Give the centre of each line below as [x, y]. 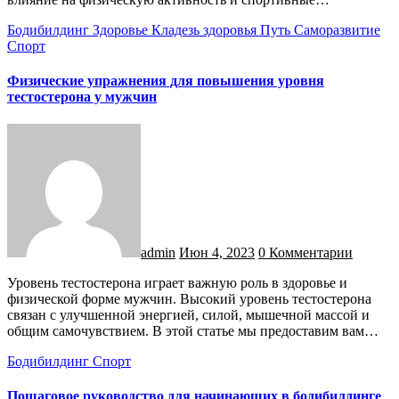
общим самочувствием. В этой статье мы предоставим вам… [193, 331]
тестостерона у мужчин [82, 96]
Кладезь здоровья [206, 29]
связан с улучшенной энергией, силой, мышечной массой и [188, 315]
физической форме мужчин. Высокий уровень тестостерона [189, 299]
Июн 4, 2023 [217, 253]
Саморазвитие [337, 29]
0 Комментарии [305, 253]
